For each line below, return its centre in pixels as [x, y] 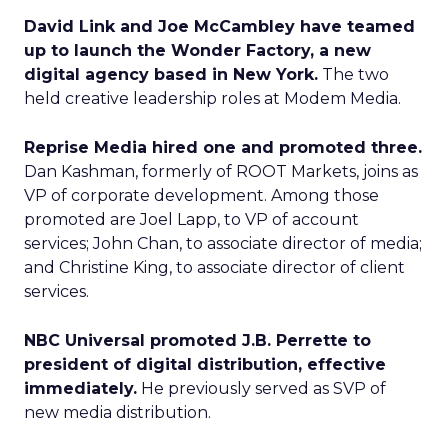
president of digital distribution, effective [205, 364]
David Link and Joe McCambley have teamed [219, 26]
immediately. [80, 388]
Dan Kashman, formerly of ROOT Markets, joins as [221, 171]
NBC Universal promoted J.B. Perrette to [197, 340]
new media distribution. [117, 412]
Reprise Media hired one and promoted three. [223, 147]
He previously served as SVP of [261, 388]
